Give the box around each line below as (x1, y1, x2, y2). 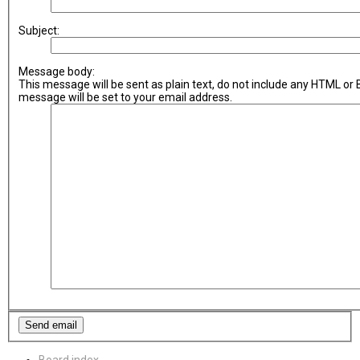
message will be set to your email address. (18, 90, 232, 104)
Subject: (18, 23, 59, 37)
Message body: (18, 64, 95, 78)
